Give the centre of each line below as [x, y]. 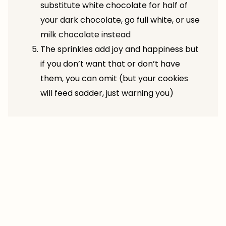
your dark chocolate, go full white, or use [120, 20]
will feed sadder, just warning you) [107, 93]
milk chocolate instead [86, 34]
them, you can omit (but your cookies [114, 78]
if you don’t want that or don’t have [110, 64]
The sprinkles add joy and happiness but [120, 49]
